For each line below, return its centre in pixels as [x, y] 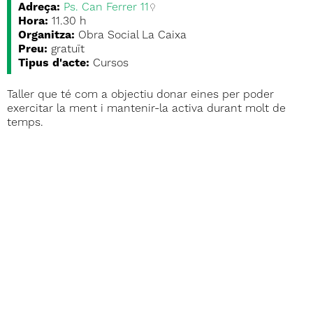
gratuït [68, 50]
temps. [25, 123]
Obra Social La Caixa [132, 36]
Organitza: [46, 36]
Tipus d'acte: [54, 64]
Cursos [111, 64]
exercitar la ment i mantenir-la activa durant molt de [146, 109]
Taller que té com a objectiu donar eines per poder [140, 95]
